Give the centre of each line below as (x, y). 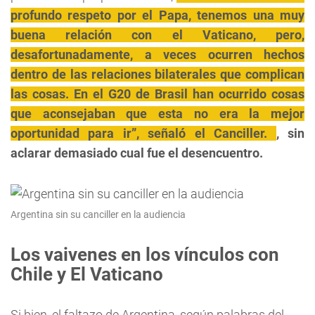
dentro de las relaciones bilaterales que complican (157, 74)
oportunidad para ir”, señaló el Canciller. (143, 133)
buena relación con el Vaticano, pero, (157, 35)
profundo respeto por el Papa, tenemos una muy (157, 15)
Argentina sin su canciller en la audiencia (98, 214)
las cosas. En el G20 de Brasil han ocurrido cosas (157, 94)
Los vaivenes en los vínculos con (145, 255)
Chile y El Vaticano (87, 274)
